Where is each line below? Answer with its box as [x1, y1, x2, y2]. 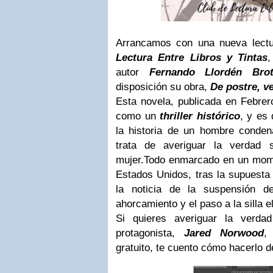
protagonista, [116, 227, 175, 239]
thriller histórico [160, 110, 240, 122]
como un [116, 110, 160, 122]
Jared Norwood [175, 227, 264, 239]
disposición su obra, [116, 81, 210, 93]
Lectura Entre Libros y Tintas [116, 52, 268, 63]
